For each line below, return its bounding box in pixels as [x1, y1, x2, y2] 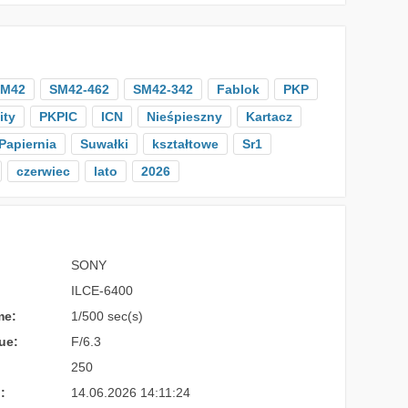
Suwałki [79, 137, 128, 151]
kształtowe [151, 137, 219, 151]
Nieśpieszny [146, 109, 222, 124]
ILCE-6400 [71, 283, 134, 298]
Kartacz [245, 109, 292, 124]
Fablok [216, 82, 260, 97]
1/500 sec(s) [71, 309, 144, 323]
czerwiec [15, 164, 70, 178]
